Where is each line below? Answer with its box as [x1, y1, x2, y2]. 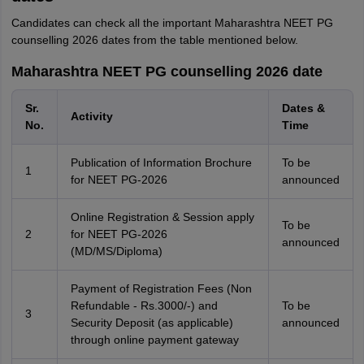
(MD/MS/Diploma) [70, 245, 162, 258]
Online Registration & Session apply [70, 210, 254, 223]
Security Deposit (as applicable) [70, 316, 233, 329]
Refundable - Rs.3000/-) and [70, 299, 218, 312]
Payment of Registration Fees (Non [70, 282, 252, 295]
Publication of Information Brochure [70, 156, 252, 169]
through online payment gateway [70, 333, 239, 346]
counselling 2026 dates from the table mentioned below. [11, 33, 298, 46]
